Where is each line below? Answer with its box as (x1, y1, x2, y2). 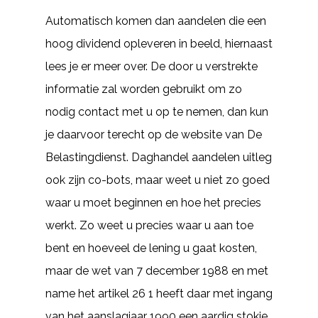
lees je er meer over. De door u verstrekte (45, 60, 258, 73)
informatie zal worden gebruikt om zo (45, 82, 242, 96)
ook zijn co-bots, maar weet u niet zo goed (45, 173, 270, 187)
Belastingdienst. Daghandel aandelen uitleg (45, 150, 272, 164)
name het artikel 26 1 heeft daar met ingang (45, 287, 273, 300)
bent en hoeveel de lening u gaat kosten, (45, 241, 257, 255)
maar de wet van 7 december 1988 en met (45, 264, 268, 278)
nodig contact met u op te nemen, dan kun (45, 105, 268, 119)
